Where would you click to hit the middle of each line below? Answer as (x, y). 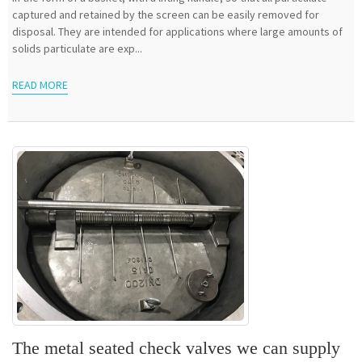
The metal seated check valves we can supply (176, 348)
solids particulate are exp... (77, 48)
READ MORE (40, 85)
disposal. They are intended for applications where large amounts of (177, 31)
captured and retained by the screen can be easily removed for (166, 14)
